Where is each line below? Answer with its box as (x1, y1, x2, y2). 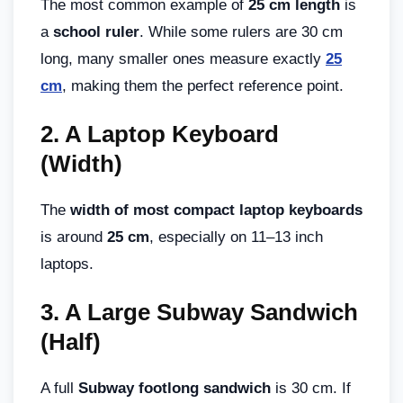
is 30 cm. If (271, 379, 351, 397)
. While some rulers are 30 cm (139, 22, 343, 40)
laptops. (40, 255, 94, 273)
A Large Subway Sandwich (65, 298, 358, 326)
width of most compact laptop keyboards (70, 201, 363, 219)
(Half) (40, 327, 101, 355)
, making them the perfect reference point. (62, 76, 344, 94)
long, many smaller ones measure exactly (40, 49, 326, 67)
